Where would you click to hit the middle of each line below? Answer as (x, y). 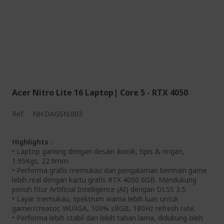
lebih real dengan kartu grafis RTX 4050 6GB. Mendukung (104, 180)
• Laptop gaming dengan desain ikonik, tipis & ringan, (98, 151)
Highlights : (32, 142)
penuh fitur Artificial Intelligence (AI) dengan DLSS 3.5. (99, 189)
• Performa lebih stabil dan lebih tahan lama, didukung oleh (107, 218)
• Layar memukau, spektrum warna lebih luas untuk (95, 199)
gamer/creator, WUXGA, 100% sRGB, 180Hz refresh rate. (104, 208)
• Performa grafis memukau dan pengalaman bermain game (109, 170)
